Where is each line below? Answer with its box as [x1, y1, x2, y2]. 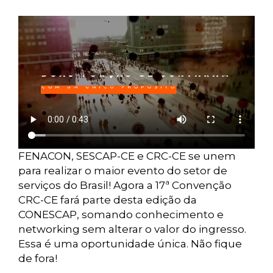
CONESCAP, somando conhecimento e [18, 208, 224, 221]
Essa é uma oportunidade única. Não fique [18, 238, 242, 250]
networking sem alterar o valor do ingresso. [18, 223, 246, 236]
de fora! [18, 252, 57, 265]
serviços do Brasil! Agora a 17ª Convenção [18, 179, 232, 192]
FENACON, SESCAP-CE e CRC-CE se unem [18, 150, 236, 163]
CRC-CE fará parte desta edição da [18, 194, 197, 207]
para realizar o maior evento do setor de [18, 165, 227, 177]
